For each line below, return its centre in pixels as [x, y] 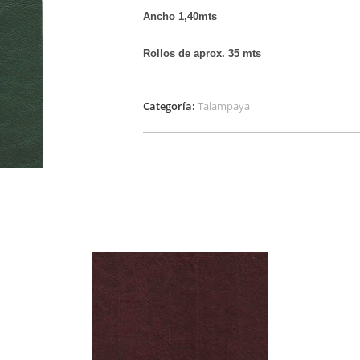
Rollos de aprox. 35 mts [202, 53]
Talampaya [224, 106]
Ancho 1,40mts [180, 16]
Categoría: [171, 106]
